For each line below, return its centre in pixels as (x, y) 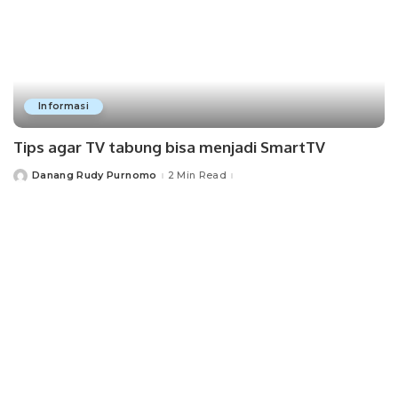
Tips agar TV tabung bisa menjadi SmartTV (169, 147)
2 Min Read (197, 175)
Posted (32, 179)
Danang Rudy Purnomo (95, 175)
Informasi (64, 106)
